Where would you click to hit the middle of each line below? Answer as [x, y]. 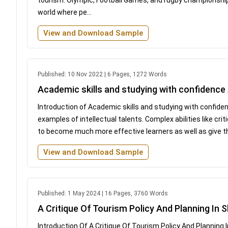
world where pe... [65, 12]
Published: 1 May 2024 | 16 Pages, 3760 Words [103, 193]
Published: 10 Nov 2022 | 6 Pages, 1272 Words [102, 74]
